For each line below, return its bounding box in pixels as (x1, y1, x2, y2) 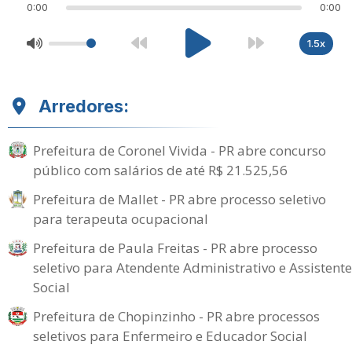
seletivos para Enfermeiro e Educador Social (33, 327, 307, 345)
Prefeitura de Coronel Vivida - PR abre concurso (33, 141, 326, 159)
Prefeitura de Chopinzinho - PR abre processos (33, 307, 320, 325)
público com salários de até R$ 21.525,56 (33, 161, 288, 179)
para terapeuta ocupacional (33, 210, 208, 228)
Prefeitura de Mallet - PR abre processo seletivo (33, 190, 326, 208)
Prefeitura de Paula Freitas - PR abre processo (33, 239, 317, 257)
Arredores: (38, 96, 129, 116)
